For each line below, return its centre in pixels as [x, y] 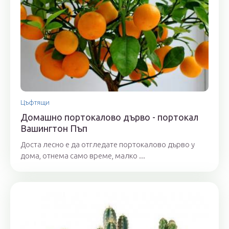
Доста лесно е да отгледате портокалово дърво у [108, 144]
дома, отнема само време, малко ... [83, 156]
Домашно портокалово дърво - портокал [109, 117]
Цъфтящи [35, 102]
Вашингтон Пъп [54, 128]
